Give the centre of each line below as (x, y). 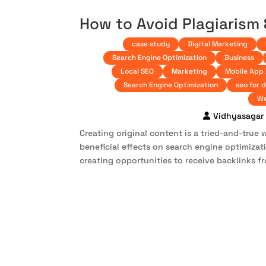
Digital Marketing (218, 44)
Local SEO (137, 72)
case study (151, 44)
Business (240, 58)
